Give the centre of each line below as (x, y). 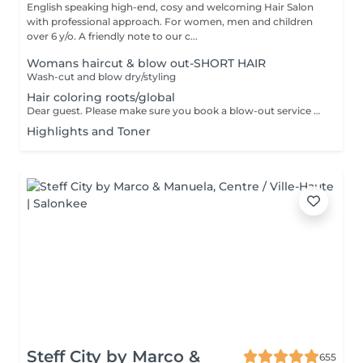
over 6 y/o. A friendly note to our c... (138, 36)
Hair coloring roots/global (101, 97)
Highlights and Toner (89, 131)
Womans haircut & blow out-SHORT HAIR (146, 63)
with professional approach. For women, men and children (170, 21)
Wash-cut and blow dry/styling (101, 77)
